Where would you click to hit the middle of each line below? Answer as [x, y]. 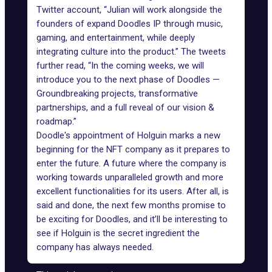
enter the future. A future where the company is [131, 163]
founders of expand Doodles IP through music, [130, 24]
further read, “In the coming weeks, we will [120, 66]
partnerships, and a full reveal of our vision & [125, 107]
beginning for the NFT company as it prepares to [133, 149]
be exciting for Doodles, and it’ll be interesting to [132, 219]
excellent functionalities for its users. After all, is [133, 191]
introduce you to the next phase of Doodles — [128, 80]
